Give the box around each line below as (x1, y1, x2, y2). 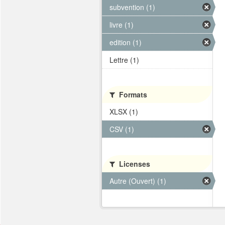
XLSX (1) (109, 106, 138, 117)
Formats (117, 89, 147, 99)
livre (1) (109, 20, 134, 30)
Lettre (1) (109, 55, 139, 65)
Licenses (117, 159, 150, 169)
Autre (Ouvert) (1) (109, 176, 166, 186)
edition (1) (109, 37, 142, 47)
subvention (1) (109, 2, 155, 12)
